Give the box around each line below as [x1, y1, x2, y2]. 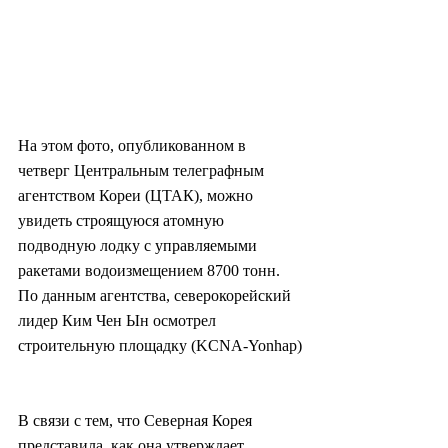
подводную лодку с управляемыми [18, 237, 261, 255]
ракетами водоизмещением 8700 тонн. [18, 262, 284, 280]
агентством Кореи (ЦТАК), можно [18, 187, 257, 205]
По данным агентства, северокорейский [18, 287, 295, 305]
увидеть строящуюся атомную [18, 212, 228, 230]
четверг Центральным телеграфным [18, 162, 268, 180]
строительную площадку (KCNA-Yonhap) [18, 337, 302, 355]
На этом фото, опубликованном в [18, 137, 250, 155]
